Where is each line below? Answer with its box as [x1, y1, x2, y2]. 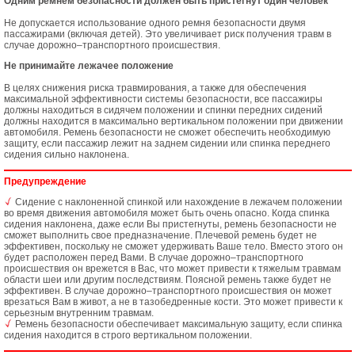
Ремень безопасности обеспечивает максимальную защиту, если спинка [13, 319, 342, 330]
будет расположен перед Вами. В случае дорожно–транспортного [4, 252, 303, 263]
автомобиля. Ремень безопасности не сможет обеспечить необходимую [4, 127, 330, 138]
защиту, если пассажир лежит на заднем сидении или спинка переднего [4, 138, 330, 149]
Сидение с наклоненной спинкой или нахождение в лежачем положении [13, 197, 342, 208]
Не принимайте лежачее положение [4, 60, 174, 71]
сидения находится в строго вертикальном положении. [4, 330, 252, 341]
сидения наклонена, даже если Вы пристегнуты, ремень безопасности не [4, 219, 337, 230]
